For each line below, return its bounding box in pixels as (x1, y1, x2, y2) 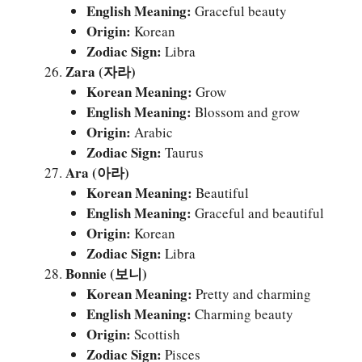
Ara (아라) (65, 162, 129, 183)
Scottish (130, 324, 180, 343)
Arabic (130, 122, 173, 141)
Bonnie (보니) (65, 263, 147, 284)
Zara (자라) (65, 61, 136, 82)
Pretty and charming (192, 284, 311, 303)
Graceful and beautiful (191, 203, 324, 222)
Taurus (161, 142, 204, 162)
